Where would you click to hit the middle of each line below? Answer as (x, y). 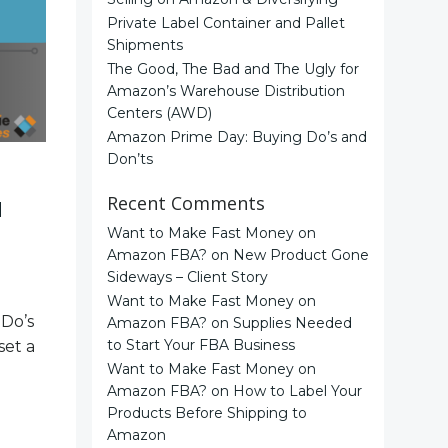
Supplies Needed (292, 323)
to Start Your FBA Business (201, 345)
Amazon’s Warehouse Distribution (226, 91)
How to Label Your (297, 391)
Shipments (145, 45)
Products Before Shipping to (207, 413)
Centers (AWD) (159, 113)
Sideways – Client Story (187, 277)
